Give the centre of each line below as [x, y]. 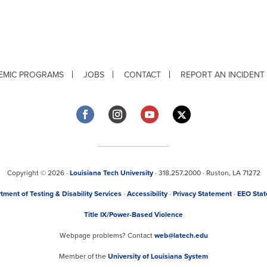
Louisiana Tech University [111, 173]
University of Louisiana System [158, 256]
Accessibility [147, 193]
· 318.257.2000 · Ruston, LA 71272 [207, 173]
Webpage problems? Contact [107, 235]
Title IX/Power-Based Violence [133, 214]
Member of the [83, 256]
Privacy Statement [202, 193]
